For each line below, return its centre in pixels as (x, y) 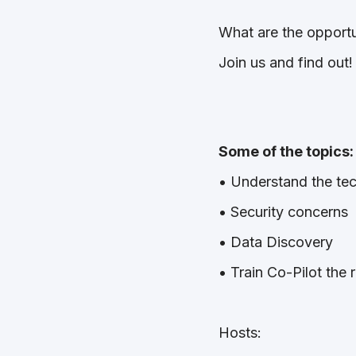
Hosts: (242, 333)
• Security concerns (285, 212)
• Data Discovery (277, 242)
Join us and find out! (285, 63)
